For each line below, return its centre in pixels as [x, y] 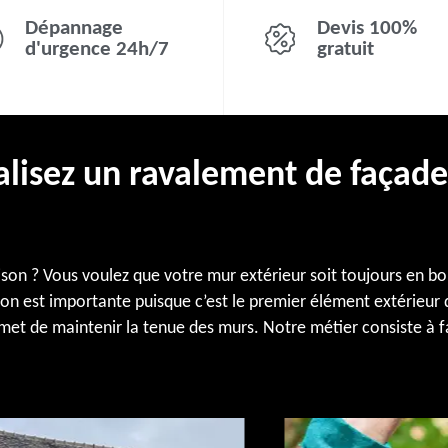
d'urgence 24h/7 [96, 49]
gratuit [345, 49]
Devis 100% [367, 28]
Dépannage [73, 28]
